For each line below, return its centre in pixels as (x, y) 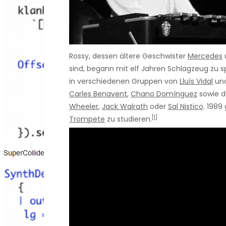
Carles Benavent (98, 94)
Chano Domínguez (164, 94)
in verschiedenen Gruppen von (124, 81)
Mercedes (205, 56)
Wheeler (84, 106)
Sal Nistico (186, 106)
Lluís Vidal (196, 81)
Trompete (87, 119)
